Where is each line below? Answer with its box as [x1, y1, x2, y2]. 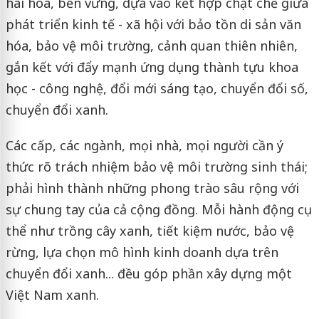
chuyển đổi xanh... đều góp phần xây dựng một [5, 264, 292, 282]
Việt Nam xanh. [5, 286, 99, 303]
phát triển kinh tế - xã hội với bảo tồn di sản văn [5, 15, 301, 33]
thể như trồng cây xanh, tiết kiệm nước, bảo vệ [5, 221, 294, 239]
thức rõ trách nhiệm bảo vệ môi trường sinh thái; [5, 157, 308, 175]
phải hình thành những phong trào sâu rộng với [5, 179, 299, 197]
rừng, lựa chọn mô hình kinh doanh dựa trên [5, 243, 278, 261]
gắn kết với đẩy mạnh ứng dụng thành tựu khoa [5, 58, 298, 75]
